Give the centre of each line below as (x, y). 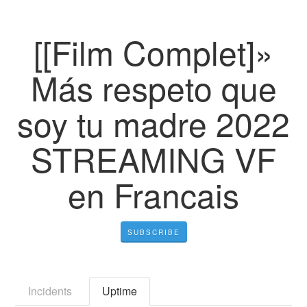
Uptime (120, 291)
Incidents (50, 291)
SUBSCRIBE (153, 232)
